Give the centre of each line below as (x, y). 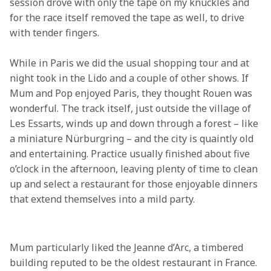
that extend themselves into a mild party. (102, 199)
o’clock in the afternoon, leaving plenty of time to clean (135, 169)
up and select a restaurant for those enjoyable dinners (135, 184)
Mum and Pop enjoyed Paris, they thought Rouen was (132, 93)
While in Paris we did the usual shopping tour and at (131, 63)
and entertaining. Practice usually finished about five (131, 154)
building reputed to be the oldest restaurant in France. (135, 263)
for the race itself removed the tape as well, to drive (128, 18)
